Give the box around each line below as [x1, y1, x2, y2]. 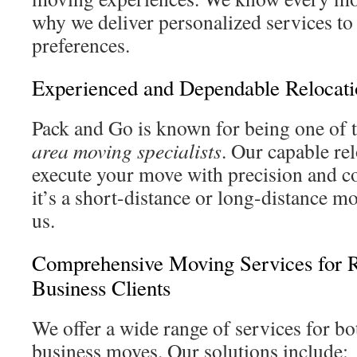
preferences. [32, 31, 130, 58]
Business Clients [32, 273, 171, 302]
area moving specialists [32, 137, 222, 164]
